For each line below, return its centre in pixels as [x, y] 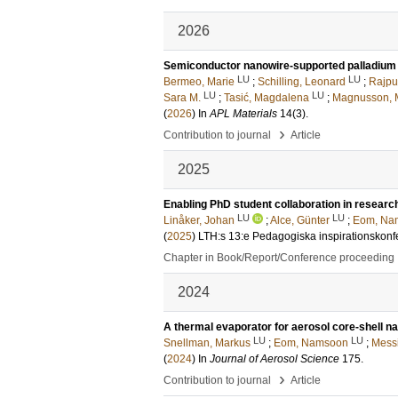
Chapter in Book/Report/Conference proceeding [279, 258]
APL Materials [243, 114]
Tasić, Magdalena [267, 98]
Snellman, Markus [207, 343]
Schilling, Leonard [302, 82]
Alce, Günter [300, 220]
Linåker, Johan [199, 220]
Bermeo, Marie [199, 82]
